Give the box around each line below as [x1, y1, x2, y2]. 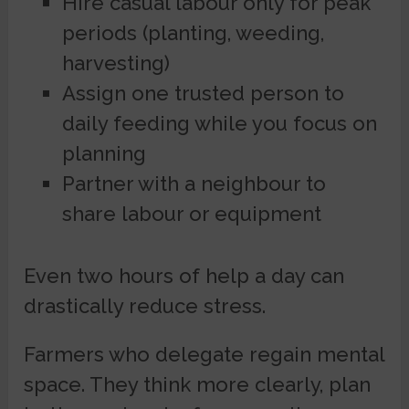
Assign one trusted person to [61, 81, 344, 106]
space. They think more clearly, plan [24, 372, 372, 396]
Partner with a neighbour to [61, 172, 326, 196]
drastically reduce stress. [24, 293, 267, 318]
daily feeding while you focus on [61, 111, 377, 136]
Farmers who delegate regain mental [24, 341, 385, 366]
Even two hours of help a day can [24, 263, 345, 288]
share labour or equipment [61, 202, 321, 226]
